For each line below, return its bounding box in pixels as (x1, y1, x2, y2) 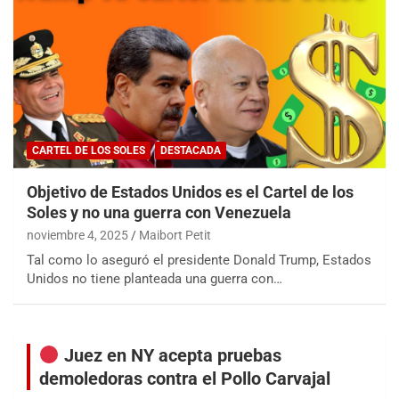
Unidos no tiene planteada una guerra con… (27, 271, 282, 288)
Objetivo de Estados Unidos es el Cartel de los (27, 183, 354, 202)
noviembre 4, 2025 (27, 228, 128, 243)
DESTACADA (160, 144, 221, 158)
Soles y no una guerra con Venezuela (27, 203, 291, 223)
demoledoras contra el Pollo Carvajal (39, 368, 330, 390)
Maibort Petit (139, 228, 211, 243)
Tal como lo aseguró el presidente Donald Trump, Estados (27, 252, 371, 269)
